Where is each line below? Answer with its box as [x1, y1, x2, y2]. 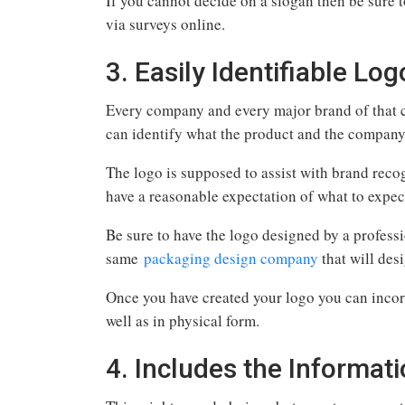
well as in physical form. [106, 309, 268, 331]
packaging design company [144, 247, 318, 268]
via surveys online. [106, 13, 231, 34]
